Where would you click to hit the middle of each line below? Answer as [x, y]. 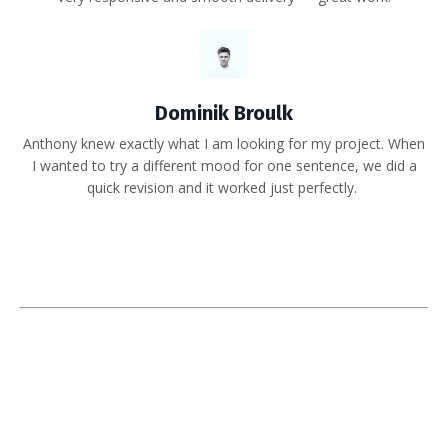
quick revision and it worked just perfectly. [224, 187]
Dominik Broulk [224, 112]
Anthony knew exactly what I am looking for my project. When [224, 143]
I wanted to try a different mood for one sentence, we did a [224, 165]
